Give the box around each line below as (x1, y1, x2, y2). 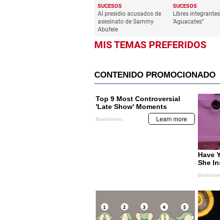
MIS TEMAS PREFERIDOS (94, 39, 206, 51)
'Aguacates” (172, 18, 204, 26)
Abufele (98, 26, 118, 33)
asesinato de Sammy (98, 18, 154, 26)
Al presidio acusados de (98, 10, 161, 18)
